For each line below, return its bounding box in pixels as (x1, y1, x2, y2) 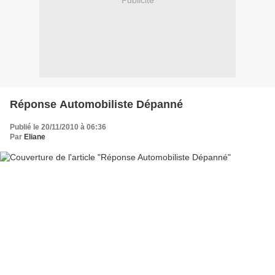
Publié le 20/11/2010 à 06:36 (10, 122, 106, 131)
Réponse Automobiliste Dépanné (10, 98, 183, 110)
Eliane (24, 132, 45, 141)
